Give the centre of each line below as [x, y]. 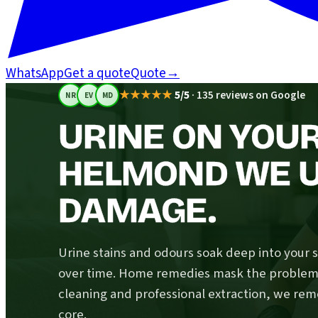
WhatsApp [35, 73]
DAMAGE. [137, 210]
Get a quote [97, 73]
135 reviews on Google [251, 95]
